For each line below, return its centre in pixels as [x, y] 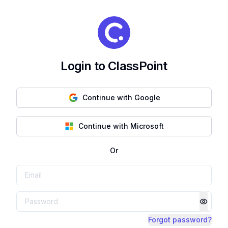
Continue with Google [121, 97]
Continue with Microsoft [121, 126]
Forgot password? [180, 220]
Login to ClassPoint [114, 66]
